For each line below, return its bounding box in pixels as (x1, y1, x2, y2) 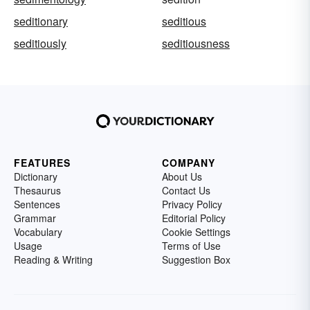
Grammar (14, 211, 56, 226)
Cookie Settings (162, 225, 230, 239)
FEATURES (14, 156, 71, 170)
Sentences (14, 197, 60, 212)
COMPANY (162, 156, 215, 170)
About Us (162, 170, 202, 184)
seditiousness (162, 35, 230, 52)
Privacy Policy (162, 197, 222, 212)
